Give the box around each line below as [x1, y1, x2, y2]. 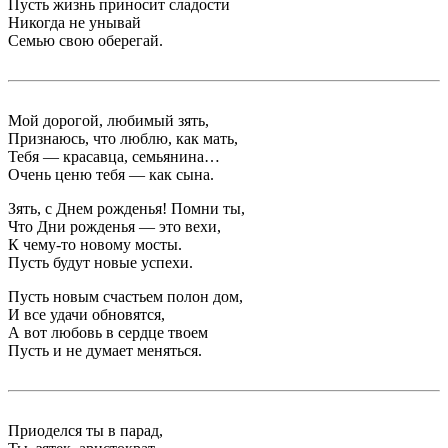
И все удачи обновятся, [8, 306, 165, 323]
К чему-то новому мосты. [8, 236, 182, 253]
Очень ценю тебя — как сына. [8, 166, 214, 183]
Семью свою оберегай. [8, 32, 163, 49]
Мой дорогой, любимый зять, [8, 112, 209, 129]
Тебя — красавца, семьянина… [8, 148, 220, 165]
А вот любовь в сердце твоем [8, 324, 208, 341]
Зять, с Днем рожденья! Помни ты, [8, 200, 245, 217]
